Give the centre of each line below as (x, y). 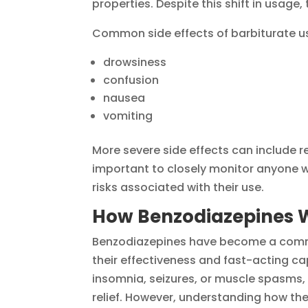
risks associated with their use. (178, 188)
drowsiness (135, 63)
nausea (124, 98)
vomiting (128, 116)
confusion (131, 80)
